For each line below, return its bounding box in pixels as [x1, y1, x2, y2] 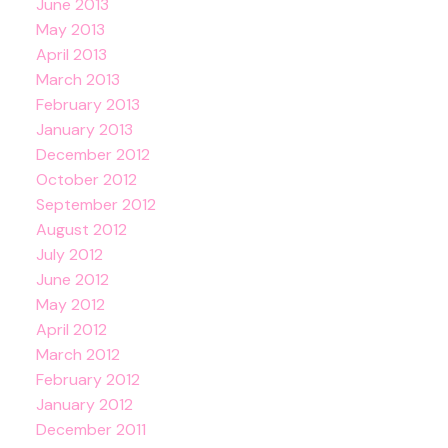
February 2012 [35, 368, 140, 390]
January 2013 [35, 118, 133, 140]
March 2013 [35, 68, 120, 90]
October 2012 [35, 168, 137, 190]
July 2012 [35, 243, 103, 265]
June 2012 [35, 268, 109, 290]
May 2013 [35, 18, 105, 40]
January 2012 [35, 393, 133, 415]
